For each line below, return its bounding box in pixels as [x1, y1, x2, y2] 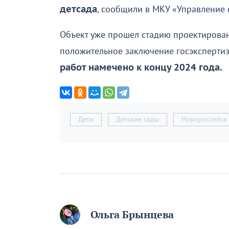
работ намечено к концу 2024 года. [60, 62, 222, 74]
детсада [60, 4, 97, 15]
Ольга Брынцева [90, 208, 174, 222]
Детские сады [116, 115, 159, 124]
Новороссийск [181, 115, 227, 124]
